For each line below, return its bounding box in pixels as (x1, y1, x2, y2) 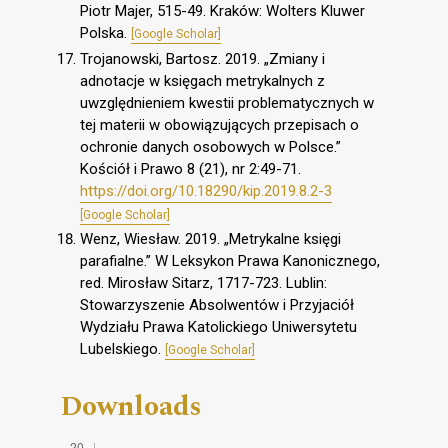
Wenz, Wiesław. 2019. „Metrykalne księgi (80, 230, 341, 249)
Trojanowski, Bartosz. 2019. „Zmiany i (80, 49, 325, 68)
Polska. (80, 23, 131, 42)
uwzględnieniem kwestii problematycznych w (80, 93, 374, 112)
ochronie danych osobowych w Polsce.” (80, 137, 341, 156)
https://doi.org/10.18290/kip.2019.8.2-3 (80, 181, 332, 200)
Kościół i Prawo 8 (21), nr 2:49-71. (80, 159, 301, 178)
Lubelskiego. (80, 340, 165, 359)
